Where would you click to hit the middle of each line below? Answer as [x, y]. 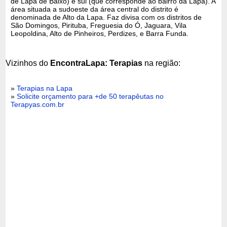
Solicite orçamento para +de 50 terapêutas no [90, 96]
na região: [162, 63]
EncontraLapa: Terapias [97, 63]
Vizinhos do [28, 63]
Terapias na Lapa [45, 88]
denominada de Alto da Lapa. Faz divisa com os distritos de [106, 17]
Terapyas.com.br [38, 104]
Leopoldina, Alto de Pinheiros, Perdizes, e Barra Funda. [100, 33]
